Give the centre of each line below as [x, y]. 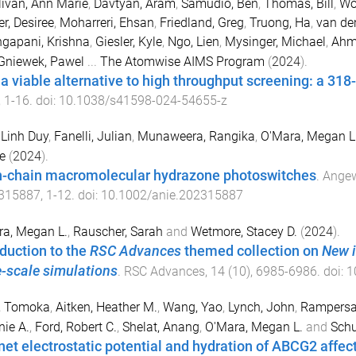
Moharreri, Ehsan [106, 23]
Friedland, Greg [201, 23]
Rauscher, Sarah [118, 231]
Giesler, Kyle [128, 42]
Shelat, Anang [161, 327]
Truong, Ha [280, 23]
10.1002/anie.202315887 [172, 195]
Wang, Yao [192, 307]
